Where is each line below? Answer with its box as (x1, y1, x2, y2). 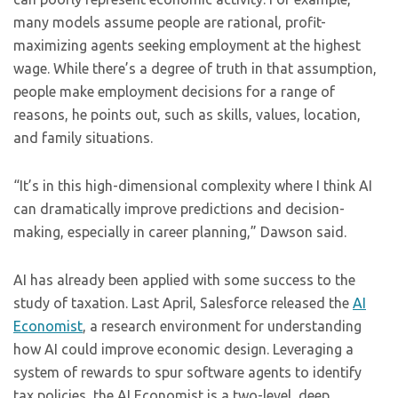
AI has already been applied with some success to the (13, 272, 355, 288)
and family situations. (13, 130, 153, 146)
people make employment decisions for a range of (13, 84, 335, 99)
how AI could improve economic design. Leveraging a (13, 341, 354, 357)
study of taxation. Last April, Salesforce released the (13, 295, 353, 311)
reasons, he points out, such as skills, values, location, (13, 107, 361, 123)
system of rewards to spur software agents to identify (13, 364, 362, 380)
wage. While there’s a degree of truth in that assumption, (13, 60, 377, 76)
